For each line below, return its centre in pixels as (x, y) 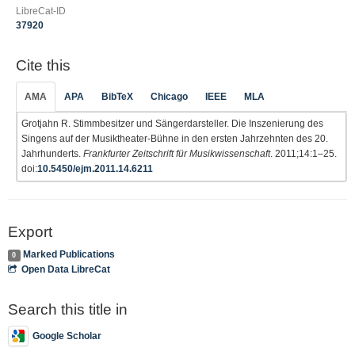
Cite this (43, 65)
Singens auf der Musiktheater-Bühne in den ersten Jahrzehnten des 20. (175, 138)
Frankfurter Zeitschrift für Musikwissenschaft (177, 153)
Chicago (169, 96)
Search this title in (68, 309)
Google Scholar (67, 336)
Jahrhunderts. (52, 153)
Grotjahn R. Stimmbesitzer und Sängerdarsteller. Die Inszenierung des (172, 123)
